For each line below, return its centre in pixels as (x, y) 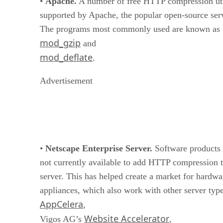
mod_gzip (60, 43)
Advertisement (66, 80)
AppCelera (61, 204)
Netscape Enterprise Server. (99, 148)
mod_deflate (66, 57)
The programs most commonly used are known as (130, 29)
